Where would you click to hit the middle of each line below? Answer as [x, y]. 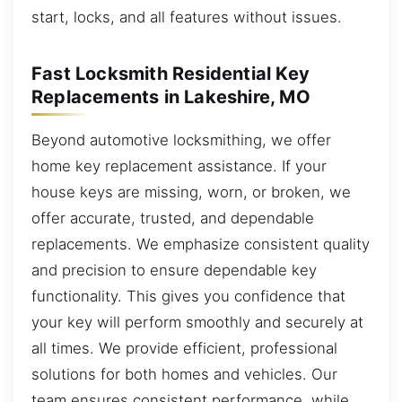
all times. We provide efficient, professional [184, 348]
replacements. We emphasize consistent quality [201, 244]
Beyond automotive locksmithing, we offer [181, 140]
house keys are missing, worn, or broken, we [191, 192]
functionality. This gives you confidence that [188, 296]
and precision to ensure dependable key [174, 270]
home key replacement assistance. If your [179, 166]
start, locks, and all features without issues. [187, 17]
